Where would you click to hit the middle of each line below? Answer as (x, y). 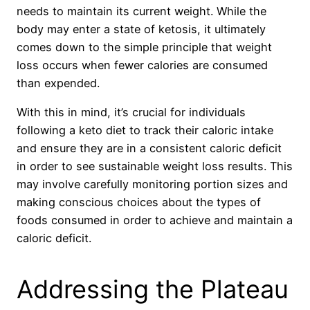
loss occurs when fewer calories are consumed (142, 65)
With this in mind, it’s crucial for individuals (131, 112)
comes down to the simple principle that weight (144, 47)
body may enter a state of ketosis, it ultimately (141, 29)
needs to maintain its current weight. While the (142, 11)
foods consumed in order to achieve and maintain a (155, 220)
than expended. (58, 83)
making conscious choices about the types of (139, 202)
